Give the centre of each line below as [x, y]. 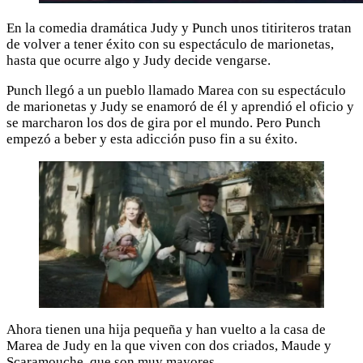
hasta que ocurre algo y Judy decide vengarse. [139, 60]
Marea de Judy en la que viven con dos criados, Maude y [169, 346]
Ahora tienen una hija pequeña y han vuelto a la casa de [166, 330]
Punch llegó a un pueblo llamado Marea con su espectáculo [176, 90]
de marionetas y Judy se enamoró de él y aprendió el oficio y [180, 106]
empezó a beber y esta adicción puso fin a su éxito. [152, 139]
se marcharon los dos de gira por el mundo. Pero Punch [164, 122]
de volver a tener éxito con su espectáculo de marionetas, [170, 44]
